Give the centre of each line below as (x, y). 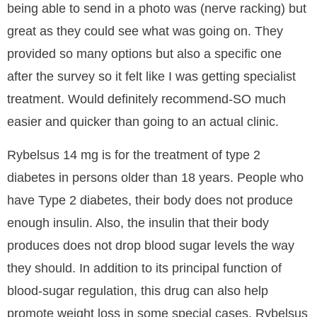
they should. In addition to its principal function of (144, 268)
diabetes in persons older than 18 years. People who (155, 177)
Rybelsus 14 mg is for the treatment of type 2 (134, 155)
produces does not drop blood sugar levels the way (151, 245)
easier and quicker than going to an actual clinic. (143, 122)
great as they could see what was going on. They (145, 31)
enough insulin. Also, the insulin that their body (138, 223)
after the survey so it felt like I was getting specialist (151, 77)
